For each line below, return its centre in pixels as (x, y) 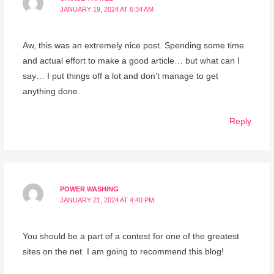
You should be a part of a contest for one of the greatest (131, 237)
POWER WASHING (90, 189)
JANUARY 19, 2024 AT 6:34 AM (107, 9)
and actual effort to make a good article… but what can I (131, 61)
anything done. (51, 92)
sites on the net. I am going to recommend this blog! (123, 252)
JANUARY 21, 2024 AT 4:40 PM (107, 200)
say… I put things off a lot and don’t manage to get (120, 76)
